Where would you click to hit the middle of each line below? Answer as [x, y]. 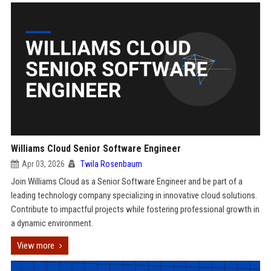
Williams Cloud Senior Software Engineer [96, 149]
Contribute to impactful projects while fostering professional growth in [135, 209]
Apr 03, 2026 [43, 164]
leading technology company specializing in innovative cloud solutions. [134, 195]
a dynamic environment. [52, 223]
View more [35, 246]
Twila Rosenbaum [111, 164]
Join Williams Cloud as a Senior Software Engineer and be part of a [126, 181]
